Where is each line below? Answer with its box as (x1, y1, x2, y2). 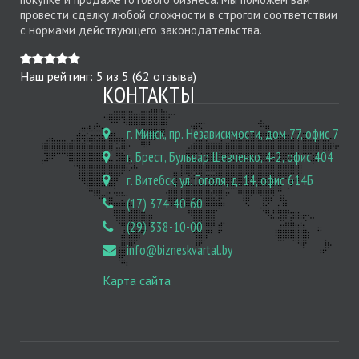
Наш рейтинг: (20, 67, 96, 84)
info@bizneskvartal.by (127, 240, 232, 259)
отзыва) (150, 67, 196, 84)
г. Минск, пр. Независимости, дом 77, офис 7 (127, 124, 339, 143)
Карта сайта (103, 272, 171, 288)
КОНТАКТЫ (103, 79, 195, 109)
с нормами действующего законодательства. (20, 22, 262, 38)
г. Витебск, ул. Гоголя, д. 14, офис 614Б (127, 171, 313, 189)
